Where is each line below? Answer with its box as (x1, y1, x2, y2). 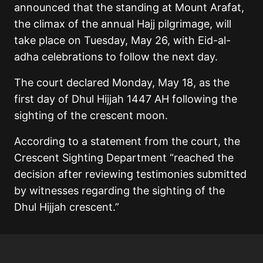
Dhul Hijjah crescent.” (14, 200, 119, 213)
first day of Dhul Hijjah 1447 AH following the (14, 92, 237, 105)
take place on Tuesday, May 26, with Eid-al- (14, 33, 231, 46)
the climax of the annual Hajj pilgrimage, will (14, 17, 231, 30)
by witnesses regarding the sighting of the (14, 184, 225, 197)
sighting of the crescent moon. (14, 109, 168, 122)
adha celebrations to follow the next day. (14, 50, 218, 63)
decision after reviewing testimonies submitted (14, 167, 247, 180)
